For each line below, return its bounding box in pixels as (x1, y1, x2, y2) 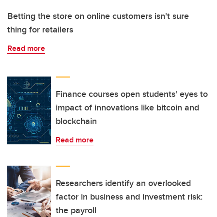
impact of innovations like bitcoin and (56, 101, 199, 114)
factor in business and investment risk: (56, 190, 202, 203)
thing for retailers (7, 23, 73, 36)
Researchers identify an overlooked (56, 176, 191, 189)
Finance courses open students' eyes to (56, 87, 208, 100)
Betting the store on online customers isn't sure (7, 9, 189, 22)
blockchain (56, 114, 97, 127)
